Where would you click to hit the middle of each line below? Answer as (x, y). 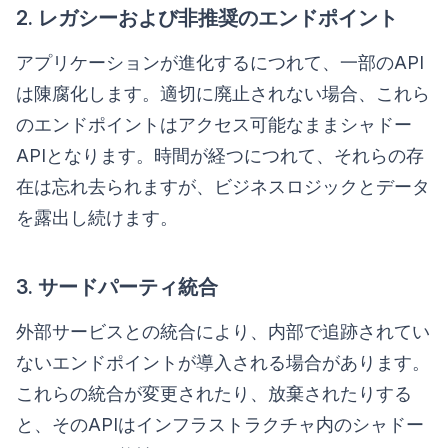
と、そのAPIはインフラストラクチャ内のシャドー (220, 424)
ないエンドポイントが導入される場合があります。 (223, 362)
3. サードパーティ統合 (117, 286)
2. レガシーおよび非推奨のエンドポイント (207, 17)
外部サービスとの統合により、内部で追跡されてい (223, 331)
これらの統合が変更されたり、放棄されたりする (214, 393)
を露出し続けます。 (97, 217)
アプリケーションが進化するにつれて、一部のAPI (220, 62)
